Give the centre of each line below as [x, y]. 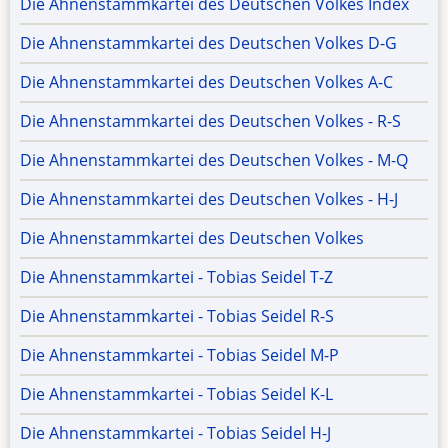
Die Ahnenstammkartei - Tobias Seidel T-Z [176, 277]
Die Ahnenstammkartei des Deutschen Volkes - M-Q [214, 160]
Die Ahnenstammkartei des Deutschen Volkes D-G [208, 43]
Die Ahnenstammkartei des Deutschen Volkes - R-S [210, 121]
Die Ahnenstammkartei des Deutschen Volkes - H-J [209, 199]
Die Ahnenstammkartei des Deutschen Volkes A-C [206, 82]
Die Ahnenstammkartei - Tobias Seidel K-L [176, 394]
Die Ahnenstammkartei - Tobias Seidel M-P [179, 355]
